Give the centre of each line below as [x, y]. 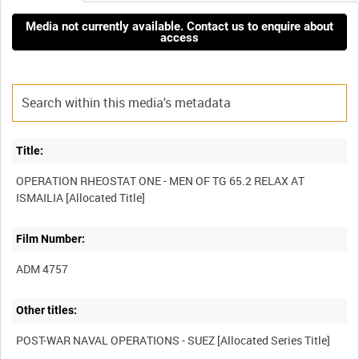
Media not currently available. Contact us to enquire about [179, 26]
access [179, 37]
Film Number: [51, 239]
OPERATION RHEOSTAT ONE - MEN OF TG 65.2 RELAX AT [161, 180]
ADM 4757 [42, 268]
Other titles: [47, 311]
